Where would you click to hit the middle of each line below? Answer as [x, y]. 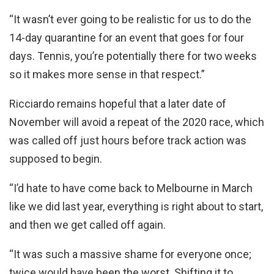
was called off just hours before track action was [128, 140]
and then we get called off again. [87, 224]
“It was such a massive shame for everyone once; [130, 254]
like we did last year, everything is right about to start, [136, 206]
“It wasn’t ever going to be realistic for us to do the [130, 19]
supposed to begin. [56, 158]
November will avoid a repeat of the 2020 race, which [137, 122]
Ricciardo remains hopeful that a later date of [118, 103]
